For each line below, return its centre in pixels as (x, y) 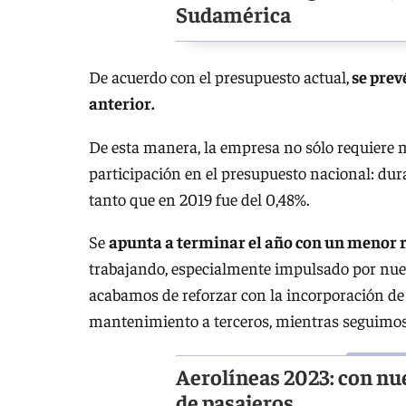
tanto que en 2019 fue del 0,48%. (199, 198)
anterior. (122, 103)
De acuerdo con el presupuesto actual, (219, 77)
